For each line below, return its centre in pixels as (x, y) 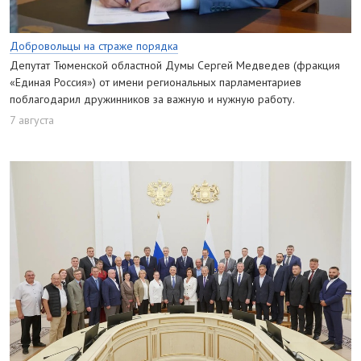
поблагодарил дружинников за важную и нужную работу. (152, 99)
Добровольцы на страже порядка (94, 46)
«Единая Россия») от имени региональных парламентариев (156, 82)
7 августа (32, 120)
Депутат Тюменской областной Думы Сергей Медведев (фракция (175, 65)
